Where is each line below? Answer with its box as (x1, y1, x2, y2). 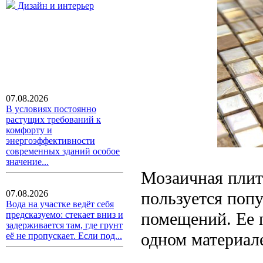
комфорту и (6, 125, 52, 135)
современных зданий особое (6, 146, 120, 156)
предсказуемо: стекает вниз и (6, 210, 123, 220)
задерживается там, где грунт (6, 220, 123, 230)
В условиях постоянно (6, 104, 96, 114)
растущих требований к (6, 114, 101, 124)
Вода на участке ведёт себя (6, 199, 114, 209)
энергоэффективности (6, 136, 95, 146)
